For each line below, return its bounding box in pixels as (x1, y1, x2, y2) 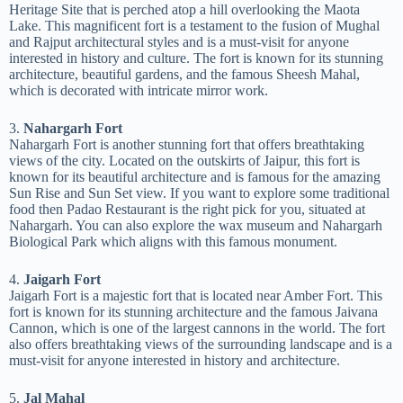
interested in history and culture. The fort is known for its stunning (9, 50, 383, 66)
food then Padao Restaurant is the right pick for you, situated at (9, 201, 365, 217)
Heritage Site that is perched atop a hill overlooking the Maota (9, 2, 360, 17)
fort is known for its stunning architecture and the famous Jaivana (9, 304, 378, 319)
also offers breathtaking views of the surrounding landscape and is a (9, 336, 392, 352)
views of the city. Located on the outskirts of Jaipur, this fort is (9, 153, 360, 168)
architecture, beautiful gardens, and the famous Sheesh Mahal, (9, 67, 360, 82)
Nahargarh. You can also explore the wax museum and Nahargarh (9, 218, 382, 233)
